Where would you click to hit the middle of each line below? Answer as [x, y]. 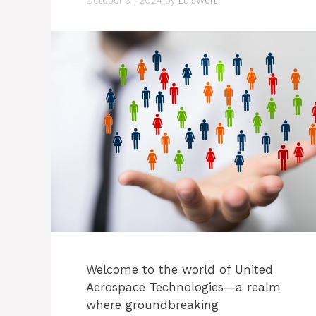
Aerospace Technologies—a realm [183, 287]
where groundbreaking [152, 305]
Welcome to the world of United [180, 270]
